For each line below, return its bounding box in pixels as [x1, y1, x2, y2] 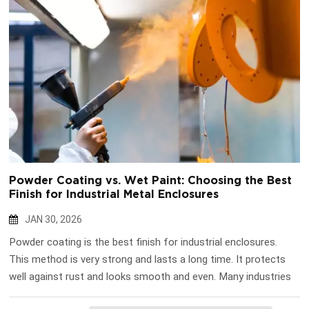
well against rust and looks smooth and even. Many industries [9, 270, 292, 283]
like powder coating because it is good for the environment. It [9, 288, 292, 301]
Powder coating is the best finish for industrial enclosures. [9, 236, 278, 249]
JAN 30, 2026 [25, 214, 83, 226]
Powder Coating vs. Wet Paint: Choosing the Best [9, 173, 292, 188]
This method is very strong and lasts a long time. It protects [9, 253, 286, 266]
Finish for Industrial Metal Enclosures [9, 187, 219, 202]
